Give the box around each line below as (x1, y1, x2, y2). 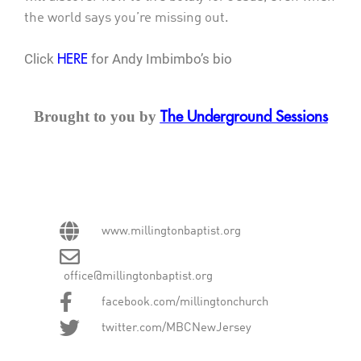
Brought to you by (33, 108, 160, 125)
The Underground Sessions (160, 110, 328, 124)
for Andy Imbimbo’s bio (88, 50, 235, 67)
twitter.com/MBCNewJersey (102, 321, 252, 334)
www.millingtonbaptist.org (102, 224, 242, 238)
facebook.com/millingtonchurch (102, 295, 269, 309)
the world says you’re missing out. (24, 11, 229, 25)
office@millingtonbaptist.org (64, 270, 214, 283)
